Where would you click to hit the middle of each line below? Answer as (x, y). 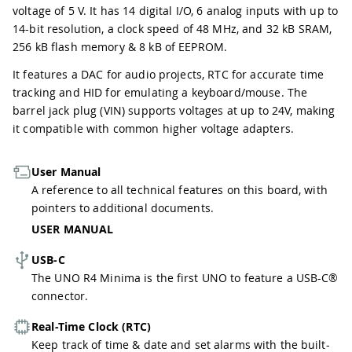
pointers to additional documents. (123, 207)
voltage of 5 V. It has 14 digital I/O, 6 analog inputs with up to (176, 10)
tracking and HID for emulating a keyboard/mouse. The (160, 92)
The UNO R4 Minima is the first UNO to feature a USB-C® (185, 277)
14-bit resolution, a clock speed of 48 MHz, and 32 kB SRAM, (172, 28)
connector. (60, 295)
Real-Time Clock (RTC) (91, 326)
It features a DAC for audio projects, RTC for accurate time (169, 74)
